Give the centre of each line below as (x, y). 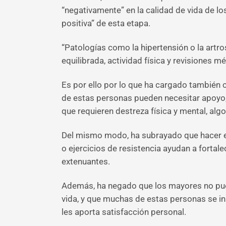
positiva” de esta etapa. (106, 23)
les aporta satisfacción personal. (124, 212)
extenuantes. (86, 161)
